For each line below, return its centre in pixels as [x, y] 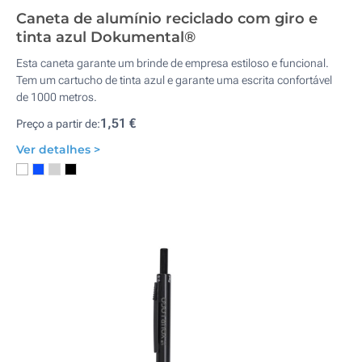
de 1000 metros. [57, 97]
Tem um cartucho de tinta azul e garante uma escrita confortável [174, 80]
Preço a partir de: [58, 124]
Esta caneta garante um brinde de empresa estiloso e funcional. [173, 63]
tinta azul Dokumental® [106, 37]
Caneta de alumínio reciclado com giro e [167, 19]
